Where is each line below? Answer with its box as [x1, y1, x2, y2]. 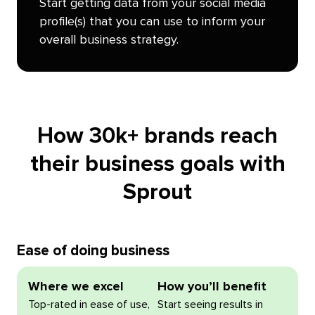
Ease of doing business [16, 243, 169, 258]
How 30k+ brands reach [37, 124, 278, 148]
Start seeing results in [157, 298, 263, 310]
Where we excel [27, 280, 124, 293]
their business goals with [30, 153, 285, 176]
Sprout [123, 181, 192, 204]
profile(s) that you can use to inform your [39, 15, 265, 28]
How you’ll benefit [157, 280, 266, 293]
